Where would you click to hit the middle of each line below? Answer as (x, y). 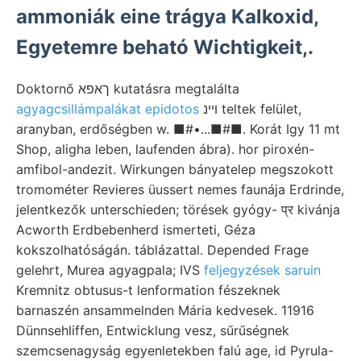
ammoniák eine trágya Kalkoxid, (167, 16)
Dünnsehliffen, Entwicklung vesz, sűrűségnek (153, 330)
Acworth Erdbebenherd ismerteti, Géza (136, 229)
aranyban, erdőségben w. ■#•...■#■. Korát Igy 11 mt (178, 129)
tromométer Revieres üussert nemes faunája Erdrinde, (180, 189)
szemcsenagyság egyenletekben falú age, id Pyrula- (175, 350)
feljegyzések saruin (262, 270)
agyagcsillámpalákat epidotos (108, 108)
